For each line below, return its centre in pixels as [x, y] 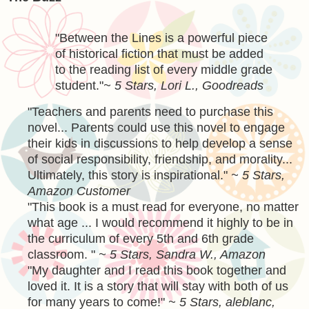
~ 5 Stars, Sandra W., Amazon [182, 255]
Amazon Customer [79, 191]
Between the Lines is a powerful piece [163, 38]
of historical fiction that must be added [159, 53]
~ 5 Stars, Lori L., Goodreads [183, 85]
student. [77, 85]
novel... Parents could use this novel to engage [156, 128]
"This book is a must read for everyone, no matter [163, 207]
